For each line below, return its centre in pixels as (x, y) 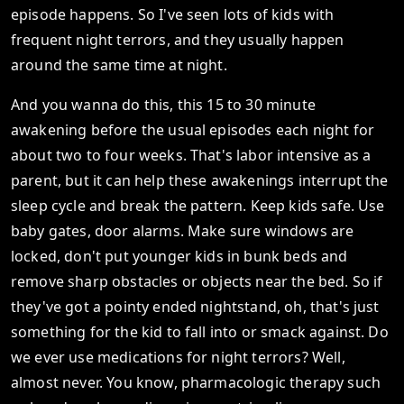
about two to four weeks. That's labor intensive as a (191, 155)
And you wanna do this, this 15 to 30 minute (163, 105)
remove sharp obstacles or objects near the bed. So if (197, 281)
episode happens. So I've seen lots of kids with (173, 14)
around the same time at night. (119, 65)
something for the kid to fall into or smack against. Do (200, 332)
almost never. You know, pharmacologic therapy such (196, 382)
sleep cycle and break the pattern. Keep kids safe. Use (198, 206)
